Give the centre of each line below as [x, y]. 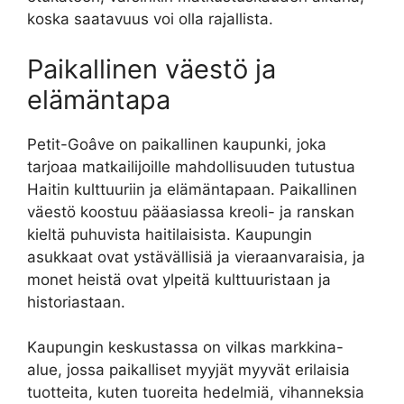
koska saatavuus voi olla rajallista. [150, 19]
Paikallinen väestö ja [151, 69]
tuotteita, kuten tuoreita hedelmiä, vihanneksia [196, 393]
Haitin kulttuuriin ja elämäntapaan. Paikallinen [192, 189]
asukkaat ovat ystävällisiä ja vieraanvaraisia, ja [196, 257]
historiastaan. [76, 302]
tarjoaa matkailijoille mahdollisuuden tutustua [191, 166]
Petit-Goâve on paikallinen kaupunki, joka [177, 144]
